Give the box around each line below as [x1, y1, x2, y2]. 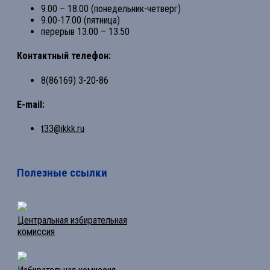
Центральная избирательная [17, 215, 127, 227]
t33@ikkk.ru [41, 123, 84, 135]
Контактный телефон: [17, 50, 111, 62]
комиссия [17, 226, 55, 238]
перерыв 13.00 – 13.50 [41, 26, 130, 38]
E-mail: [17, 98, 45, 110]
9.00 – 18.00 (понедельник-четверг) [41, 3, 181, 15]
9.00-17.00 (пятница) [41, 14, 120, 27]
